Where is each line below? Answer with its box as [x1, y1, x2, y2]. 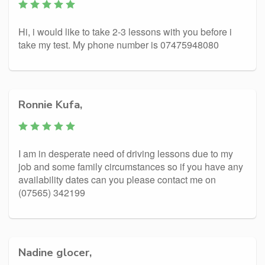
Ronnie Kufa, [18, 97, 82, 112]
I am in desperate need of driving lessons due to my [18, 147, 233, 160]
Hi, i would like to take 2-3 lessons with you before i [18, 25, 232, 38]
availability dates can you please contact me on [18, 173, 216, 186]
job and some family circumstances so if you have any [18, 160, 243, 173]
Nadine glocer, [18, 245, 92, 260]
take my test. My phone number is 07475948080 [18, 38, 219, 51]
